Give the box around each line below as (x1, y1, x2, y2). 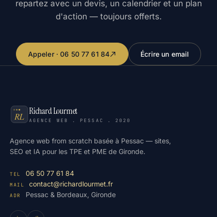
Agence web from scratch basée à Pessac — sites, (10, 137, 171, 145)
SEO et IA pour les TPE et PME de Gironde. (10, 147, 145, 155)
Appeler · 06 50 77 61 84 (28, 50, 110, 58)
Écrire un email (140, 50, 189, 58)
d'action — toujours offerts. (55, 12, 162, 21)
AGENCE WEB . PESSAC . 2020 (29, 117, 131, 124)
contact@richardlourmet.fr (29, 180, 113, 188)
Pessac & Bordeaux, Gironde (25, 190, 116, 199)
